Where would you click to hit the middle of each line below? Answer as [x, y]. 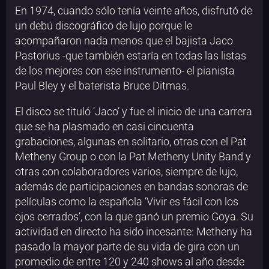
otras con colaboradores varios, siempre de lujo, [126, 172]
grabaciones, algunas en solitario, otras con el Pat [131, 142]
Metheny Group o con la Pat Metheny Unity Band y [133, 157]
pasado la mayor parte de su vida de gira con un [127, 247]
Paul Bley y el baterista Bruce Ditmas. [102, 86]
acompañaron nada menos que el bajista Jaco [124, 41]
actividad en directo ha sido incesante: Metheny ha [134, 232]
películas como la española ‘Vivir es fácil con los [127, 202]
